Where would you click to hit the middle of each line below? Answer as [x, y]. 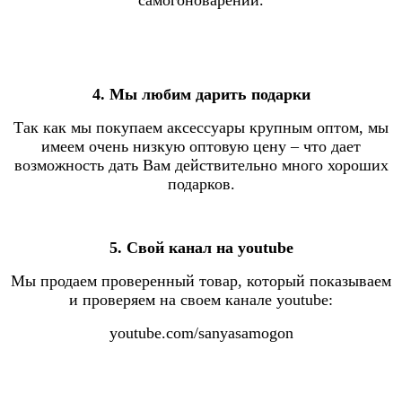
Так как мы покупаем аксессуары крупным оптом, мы [201, 127]
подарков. [201, 184]
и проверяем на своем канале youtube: [201, 299]
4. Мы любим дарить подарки [201, 94]
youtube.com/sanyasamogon [201, 332]
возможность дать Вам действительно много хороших [201, 165]
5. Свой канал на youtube [201, 247]
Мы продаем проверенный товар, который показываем [201, 280]
